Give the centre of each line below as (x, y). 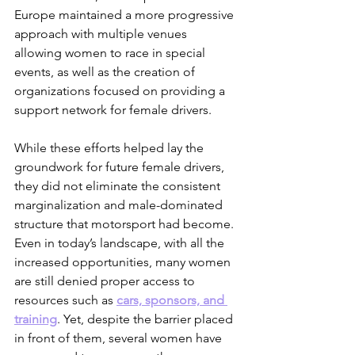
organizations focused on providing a (121, 91)
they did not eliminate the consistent (119, 186)
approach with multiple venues (102, 34)
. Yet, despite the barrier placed (147, 319)
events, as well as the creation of (106, 72)
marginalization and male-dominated (120, 205)
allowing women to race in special (111, 53)
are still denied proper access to (106, 281)
